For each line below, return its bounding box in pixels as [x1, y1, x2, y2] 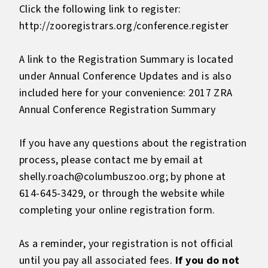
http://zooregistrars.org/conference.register [19, 19, 229, 33]
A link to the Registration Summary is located [19, 52, 234, 67]
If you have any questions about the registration [19, 136, 247, 151]
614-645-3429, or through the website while [19, 186, 225, 201]
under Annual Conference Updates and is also [19, 69, 232, 84]
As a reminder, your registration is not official [19, 236, 233, 251]
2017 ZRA [188, 86, 233, 100]
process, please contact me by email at [19, 153, 203, 167]
